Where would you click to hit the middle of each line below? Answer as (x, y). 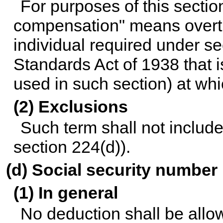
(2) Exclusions (70, 107)
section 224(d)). (72, 147)
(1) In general (65, 193)
